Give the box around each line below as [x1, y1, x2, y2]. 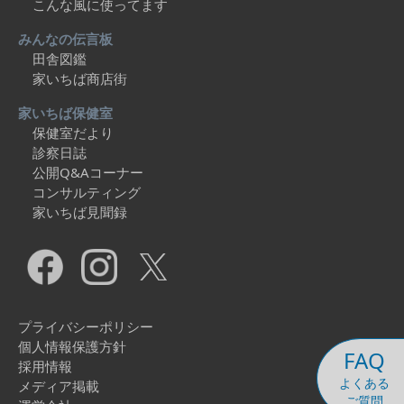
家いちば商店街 [32, 69, 127, 88]
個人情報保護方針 [18, 337, 126, 356]
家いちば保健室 [18, 104, 113, 123]
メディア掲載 [18, 377, 99, 396]
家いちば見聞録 [32, 203, 127, 222]
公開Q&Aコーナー [32, 163, 143, 182]
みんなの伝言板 [18, 30, 113, 49]
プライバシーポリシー [18, 317, 153, 336]
